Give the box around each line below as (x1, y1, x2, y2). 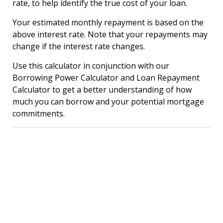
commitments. (12, 108, 65, 119)
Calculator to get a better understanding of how (12, 84, 192, 95)
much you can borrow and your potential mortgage (12, 96, 204, 107)
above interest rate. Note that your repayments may (12, 29, 208, 40)
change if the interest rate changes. (12, 41, 145, 52)
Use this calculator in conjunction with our (12, 60, 169, 71)
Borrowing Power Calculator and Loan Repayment (12, 72, 200, 83)
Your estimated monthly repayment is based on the (12, 17, 204, 28)
